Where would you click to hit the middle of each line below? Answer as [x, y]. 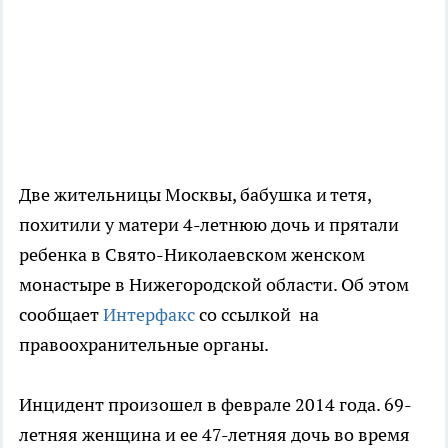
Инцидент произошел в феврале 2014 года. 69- [215, 405]
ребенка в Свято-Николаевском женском [192, 255]
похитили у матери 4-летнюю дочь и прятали [209, 225]
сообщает [61, 315]
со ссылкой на [257, 315]
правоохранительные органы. [144, 345]
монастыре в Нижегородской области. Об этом [214, 285]
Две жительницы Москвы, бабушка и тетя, [195, 195]
